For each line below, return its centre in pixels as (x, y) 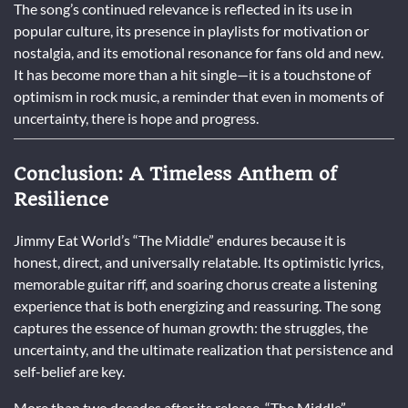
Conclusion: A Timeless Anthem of (175, 174)
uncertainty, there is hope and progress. (136, 118)
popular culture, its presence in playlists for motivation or (191, 31)
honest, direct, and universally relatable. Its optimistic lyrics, (199, 261)
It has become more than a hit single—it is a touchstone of (192, 75)
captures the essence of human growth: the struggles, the (191, 327)
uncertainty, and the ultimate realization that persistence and (204, 349)
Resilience (61, 200)
